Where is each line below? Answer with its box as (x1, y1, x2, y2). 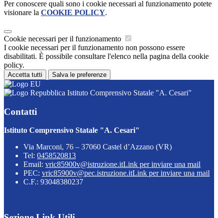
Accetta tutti (8, 71, 42, 78)
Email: (23, 160, 45, 169)
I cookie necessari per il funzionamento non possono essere (4, 43, 185, 52)
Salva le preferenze (52, 71, 107, 78)
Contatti (4, 106, 37, 117)
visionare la (4, 8, 41, 17)
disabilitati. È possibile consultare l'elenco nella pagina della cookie (4, 52, 209, 60)
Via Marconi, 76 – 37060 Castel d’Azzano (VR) (23, 143, 172, 151)
